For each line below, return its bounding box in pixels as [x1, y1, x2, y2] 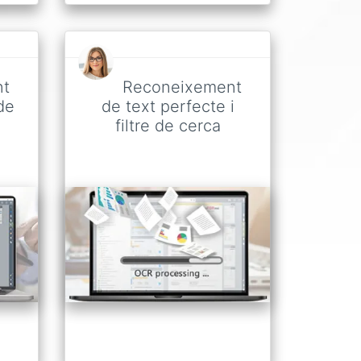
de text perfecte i [101, 97, 234, 117]
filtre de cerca [114, 116, 221, 136]
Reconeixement [122, 77, 242, 98]
